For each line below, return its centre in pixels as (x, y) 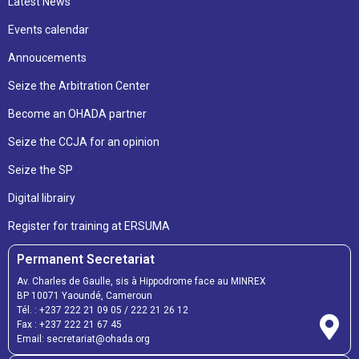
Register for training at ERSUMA (89, 226)
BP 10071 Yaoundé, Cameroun (85, 295)
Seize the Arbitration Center (79, 85)
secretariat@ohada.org (98, 339)
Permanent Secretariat (86, 259)
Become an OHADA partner (77, 113)
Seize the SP (40, 169)
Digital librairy (42, 198)
